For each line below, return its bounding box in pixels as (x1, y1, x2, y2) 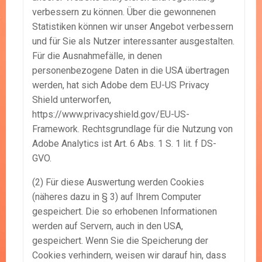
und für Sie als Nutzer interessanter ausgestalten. (32, 36, 235, 47)
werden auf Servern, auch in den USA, (32, 220, 183, 232)
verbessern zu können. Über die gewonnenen (32, 6, 216, 18)
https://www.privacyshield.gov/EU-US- (32, 109, 189, 120)
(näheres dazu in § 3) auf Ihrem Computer (32, 191, 201, 203)
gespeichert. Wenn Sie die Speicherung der (32, 235, 208, 247)
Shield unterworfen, (32, 94, 111, 106)
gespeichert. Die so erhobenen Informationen (32, 206, 217, 218)
